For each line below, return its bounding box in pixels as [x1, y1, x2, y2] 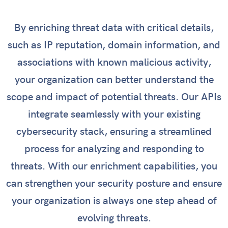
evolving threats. [77, 212, 151, 224]
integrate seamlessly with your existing [27, 108, 201, 121]
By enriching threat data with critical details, [14, 22, 214, 34]
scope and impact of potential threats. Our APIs [7, 91, 221, 103]
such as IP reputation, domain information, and [8, 39, 220, 51]
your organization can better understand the [14, 74, 214, 86]
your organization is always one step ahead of [11, 195, 217, 207]
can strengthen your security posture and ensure [6, 178, 222, 190]
